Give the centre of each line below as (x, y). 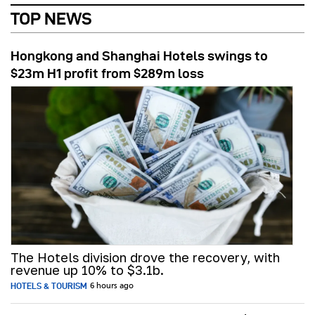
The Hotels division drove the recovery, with (145, 258)
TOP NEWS (51, 19)
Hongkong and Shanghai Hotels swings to (139, 56)
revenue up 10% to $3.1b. (87, 270)
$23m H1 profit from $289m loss (107, 74)
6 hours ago (112, 287)
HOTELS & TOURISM (49, 286)
